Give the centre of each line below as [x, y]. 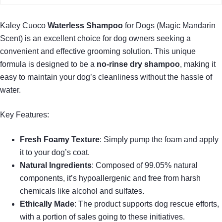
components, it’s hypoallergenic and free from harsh [110, 178]
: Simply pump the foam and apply [159, 140]
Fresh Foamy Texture [60, 140]
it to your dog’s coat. [55, 153]
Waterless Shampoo [85, 26]
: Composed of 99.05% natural [145, 166]
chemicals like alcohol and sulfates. [82, 191]
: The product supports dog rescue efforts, [147, 204]
